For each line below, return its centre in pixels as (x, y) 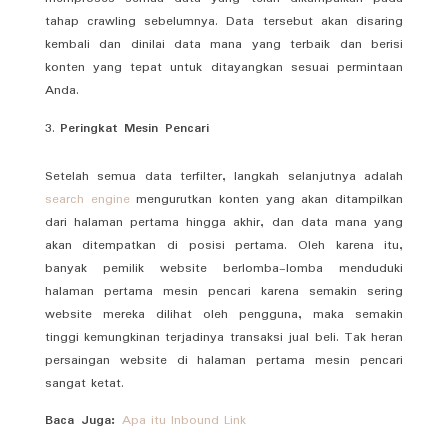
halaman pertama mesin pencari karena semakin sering (224, 291)
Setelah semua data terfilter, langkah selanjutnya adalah (224, 176)
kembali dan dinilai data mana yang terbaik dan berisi (224, 44)
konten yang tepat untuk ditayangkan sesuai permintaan (224, 67)
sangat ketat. (84, 383)
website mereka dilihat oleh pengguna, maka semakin (224, 314)
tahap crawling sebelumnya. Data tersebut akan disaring (224, 21)
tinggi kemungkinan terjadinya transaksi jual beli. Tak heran (224, 337)
